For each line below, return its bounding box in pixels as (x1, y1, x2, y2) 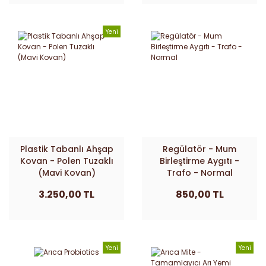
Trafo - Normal (166, 167, 233, 179)
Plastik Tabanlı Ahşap (20, 143, 113, 155)
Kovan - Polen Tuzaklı (20, 155, 113, 167)
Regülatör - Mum (163, 143, 236, 155)
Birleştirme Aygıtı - (160, 155, 239, 167)
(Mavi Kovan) (37, 167, 96, 179)
